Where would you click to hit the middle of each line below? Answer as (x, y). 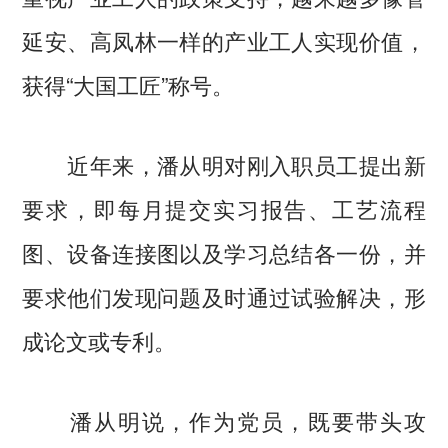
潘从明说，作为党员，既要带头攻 (224, 419)
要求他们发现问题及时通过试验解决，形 (224, 296)
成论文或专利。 (99, 340)
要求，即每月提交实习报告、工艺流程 (224, 208)
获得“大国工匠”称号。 (128, 84)
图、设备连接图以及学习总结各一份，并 (224, 252)
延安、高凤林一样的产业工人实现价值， (224, 40)
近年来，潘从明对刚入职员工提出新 (224, 164)
